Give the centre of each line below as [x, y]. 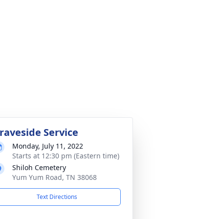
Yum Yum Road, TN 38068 [55, 177]
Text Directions [57, 197]
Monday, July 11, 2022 [48, 146]
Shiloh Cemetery [39, 167]
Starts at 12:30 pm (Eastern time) [66, 156]
